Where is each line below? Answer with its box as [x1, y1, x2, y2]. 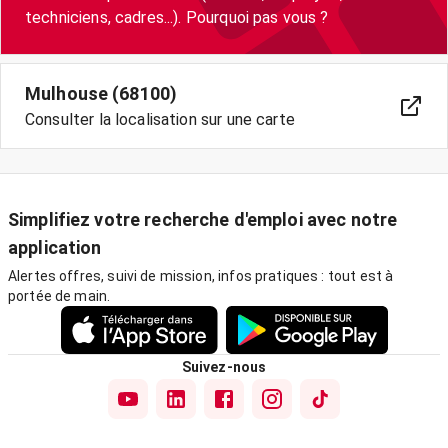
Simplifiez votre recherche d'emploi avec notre [8, 209, 398, 230]
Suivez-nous [181, 359, 267, 375]
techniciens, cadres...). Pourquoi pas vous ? [25, 8, 329, 27]
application [8, 237, 102, 258]
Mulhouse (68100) [25, 83, 178, 104]
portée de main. [8, 288, 111, 304]
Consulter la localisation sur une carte [25, 110, 295, 129]
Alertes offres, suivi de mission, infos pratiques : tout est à [8, 268, 394, 284]
